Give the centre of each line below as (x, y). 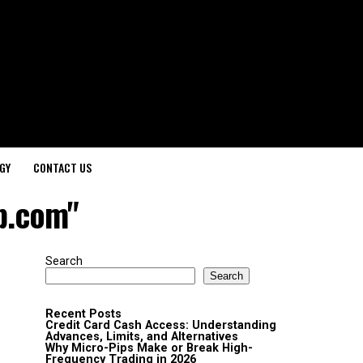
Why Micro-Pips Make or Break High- (149, 348)
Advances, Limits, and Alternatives (142, 337)
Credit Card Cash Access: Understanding (161, 325)
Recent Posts (83, 314)
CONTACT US (62, 167)
